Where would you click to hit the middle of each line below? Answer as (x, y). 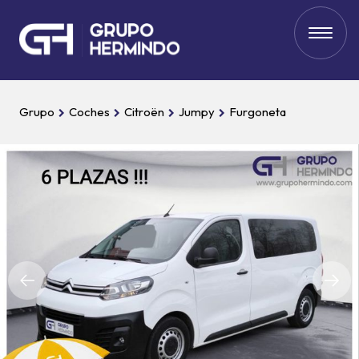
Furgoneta (258, 112)
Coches (89, 112)
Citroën (144, 112)
